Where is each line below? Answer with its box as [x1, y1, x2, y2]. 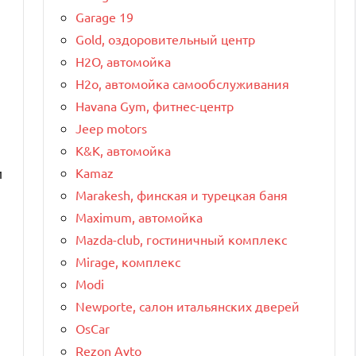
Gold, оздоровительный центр [75, 30, 255, 47]
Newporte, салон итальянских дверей [75, 297, 300, 314]
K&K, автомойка [75, 141, 171, 158]
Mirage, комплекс [75, 253, 180, 269]
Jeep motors [75, 119, 147, 136]
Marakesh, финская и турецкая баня [75, 186, 288, 203]
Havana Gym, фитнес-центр [75, 97, 234, 114]
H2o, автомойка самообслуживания [75, 75, 289, 91]
